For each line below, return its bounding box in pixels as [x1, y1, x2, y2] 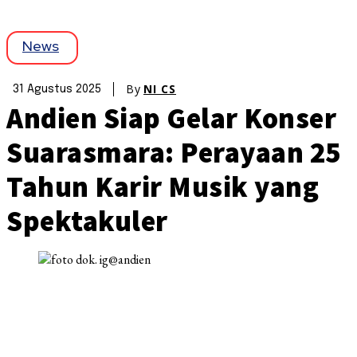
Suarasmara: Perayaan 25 [6, 135, 341, 171]
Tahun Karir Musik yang [6, 169, 319, 206]
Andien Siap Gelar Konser [6, 100, 336, 137]
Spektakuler [6, 203, 168, 240]
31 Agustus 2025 [13, 84, 101, 96]
